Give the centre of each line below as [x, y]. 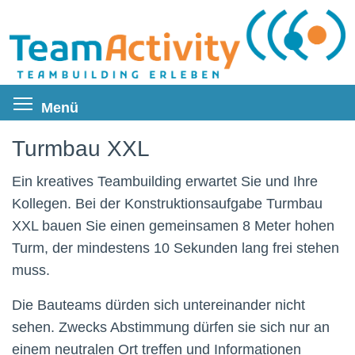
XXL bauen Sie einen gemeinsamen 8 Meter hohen [173, 226]
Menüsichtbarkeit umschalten [208, 102]
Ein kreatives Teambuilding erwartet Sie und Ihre [165, 182]
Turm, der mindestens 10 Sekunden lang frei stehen [176, 248]
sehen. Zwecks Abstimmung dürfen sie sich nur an [171, 328]
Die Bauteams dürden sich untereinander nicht [158, 305]
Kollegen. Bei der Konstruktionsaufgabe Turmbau [167, 204]
